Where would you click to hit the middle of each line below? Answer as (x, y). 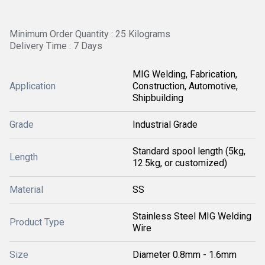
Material (26, 190)
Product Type (37, 222)
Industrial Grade (165, 125)
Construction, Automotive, (185, 86)
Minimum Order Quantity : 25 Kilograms (90, 34)
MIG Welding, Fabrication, (185, 74)
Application (33, 86)
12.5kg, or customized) (180, 163)
